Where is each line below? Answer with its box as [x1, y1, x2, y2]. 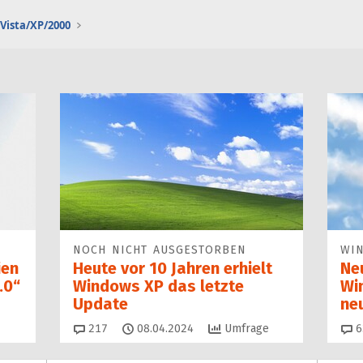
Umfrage [221, 322, 269, 336]
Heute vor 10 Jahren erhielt [73, 258, 272, 278]
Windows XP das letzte [73, 276, 244, 296]
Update [73, 294, 128, 314]
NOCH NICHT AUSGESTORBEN [73, 243, 246, 257]
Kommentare [107, 321, 174, 335]
